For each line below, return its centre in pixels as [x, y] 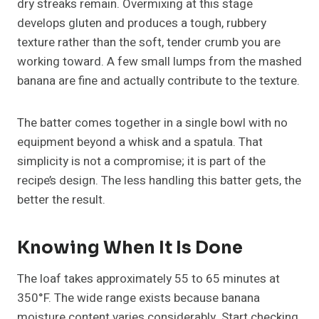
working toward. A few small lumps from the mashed [159, 62]
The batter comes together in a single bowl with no [152, 123]
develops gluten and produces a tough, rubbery [142, 23]
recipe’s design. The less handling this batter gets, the [159, 181]
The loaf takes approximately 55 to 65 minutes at [148, 279]
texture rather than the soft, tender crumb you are [149, 43]
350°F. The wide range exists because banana [138, 298]
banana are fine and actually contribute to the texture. [158, 81]
